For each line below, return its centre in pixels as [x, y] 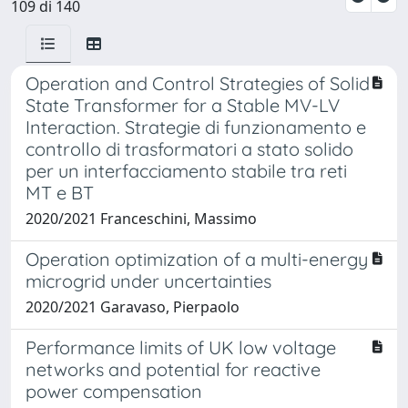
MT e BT [60, 192]
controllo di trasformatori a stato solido [189, 148]
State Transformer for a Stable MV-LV [183, 105]
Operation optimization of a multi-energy [197, 259]
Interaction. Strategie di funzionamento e [196, 127]
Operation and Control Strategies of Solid [198, 83]
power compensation [114, 391]
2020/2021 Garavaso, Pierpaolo [133, 306]
